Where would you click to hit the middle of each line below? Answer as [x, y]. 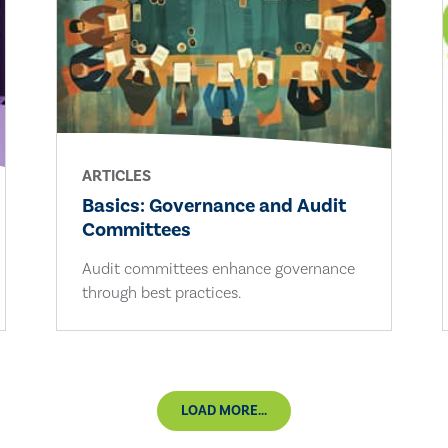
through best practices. [161, 292]
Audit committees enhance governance [218, 268]
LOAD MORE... [224, 410]
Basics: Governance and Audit [213, 205]
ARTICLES [116, 175]
